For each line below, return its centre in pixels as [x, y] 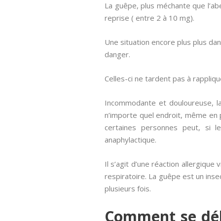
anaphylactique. [130, 140]
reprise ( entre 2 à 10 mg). [149, 18]
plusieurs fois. [128, 188]
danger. [117, 54]
